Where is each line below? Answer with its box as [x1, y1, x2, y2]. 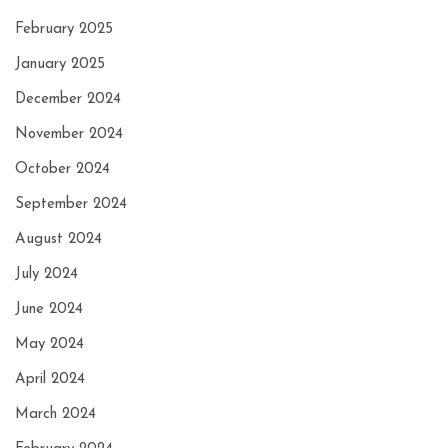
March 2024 [15, 407, 96, 423]
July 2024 [15, 267, 78, 283]
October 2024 [15, 162, 110, 178]
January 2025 [15, 57, 105, 73]
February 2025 [15, 22, 113, 38]
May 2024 [15, 337, 84, 353]
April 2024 [15, 372, 85, 388]
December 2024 [15, 92, 121, 108]
